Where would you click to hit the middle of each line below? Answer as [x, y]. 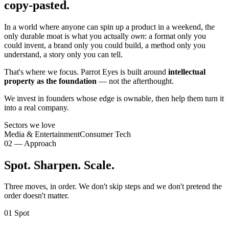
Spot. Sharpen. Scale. [59, 165]
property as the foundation [50, 81]
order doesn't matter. [37, 196]
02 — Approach [30, 143]
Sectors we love [30, 125]
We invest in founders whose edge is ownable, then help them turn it [114, 98]
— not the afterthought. [135, 81]
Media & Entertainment [42, 134]
